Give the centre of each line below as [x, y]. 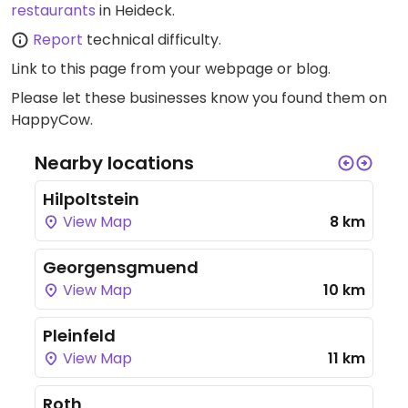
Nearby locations [114, 163]
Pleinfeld [79, 336]
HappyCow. [52, 120]
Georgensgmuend [121, 267]
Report [58, 40]
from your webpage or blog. [229, 69]
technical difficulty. [152, 40]
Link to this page [69, 69]
